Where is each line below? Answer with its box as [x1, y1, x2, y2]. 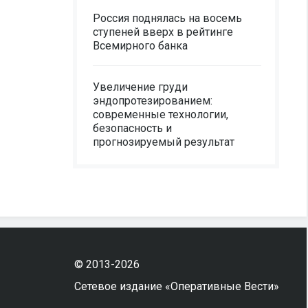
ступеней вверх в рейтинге [93, 25, 233, 38]
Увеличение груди [93, 80, 188, 93]
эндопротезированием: [93, 94, 212, 107]
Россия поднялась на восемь [93, 12, 242, 25]
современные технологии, [93, 108, 228, 121]
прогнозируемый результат [93, 135, 234, 148]
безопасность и [93, 122, 172, 135]
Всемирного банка [93, 39, 188, 52]
